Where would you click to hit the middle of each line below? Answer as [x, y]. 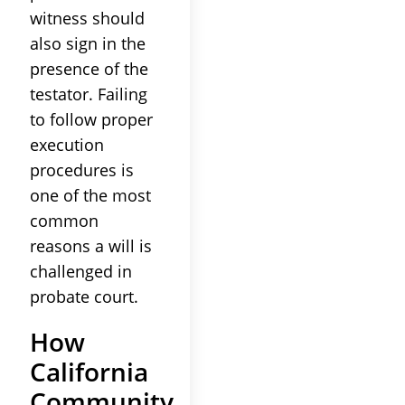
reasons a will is [91, 245]
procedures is [82, 170]
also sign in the [88, 43]
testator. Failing [89, 94]
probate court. [84, 296]
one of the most [90, 195]
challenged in [81, 271]
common [64, 220]
